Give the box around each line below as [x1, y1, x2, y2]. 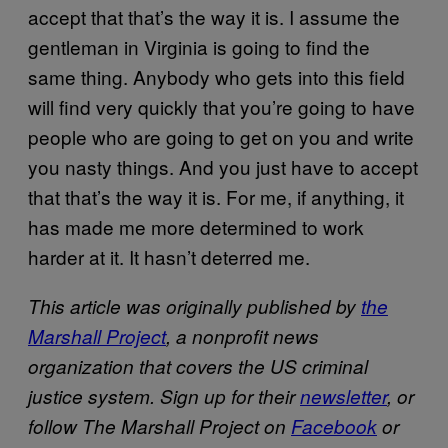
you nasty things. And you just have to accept [28, 152, 418, 180]
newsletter [300, 382, 387, 409]
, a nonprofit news [166, 322, 319, 349]
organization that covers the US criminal [28, 352, 368, 379]
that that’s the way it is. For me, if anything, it [28, 182, 404, 210]
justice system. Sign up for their [28, 382, 300, 409]
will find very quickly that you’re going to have [28, 92, 415, 120]
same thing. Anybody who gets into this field [28, 62, 405, 90]
